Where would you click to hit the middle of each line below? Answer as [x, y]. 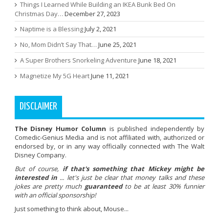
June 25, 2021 [117, 44]
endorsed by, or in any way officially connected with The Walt [109, 146]
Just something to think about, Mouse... [72, 208]
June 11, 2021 [110, 76]
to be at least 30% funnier [163, 186]
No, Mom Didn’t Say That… [58, 44]
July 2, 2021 [100, 29]
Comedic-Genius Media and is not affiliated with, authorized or [109, 137]
